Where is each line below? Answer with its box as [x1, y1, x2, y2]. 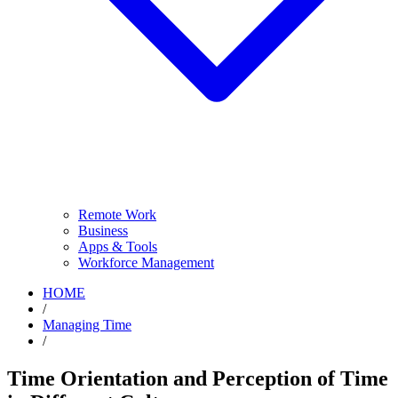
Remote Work [78, 207, 156, 222]
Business [78, 223, 128, 238]
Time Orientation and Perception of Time [7, 366, 388, 390]
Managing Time [43, 317, 131, 332]
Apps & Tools [78, 239, 157, 254]
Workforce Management [78, 255, 214, 270]
